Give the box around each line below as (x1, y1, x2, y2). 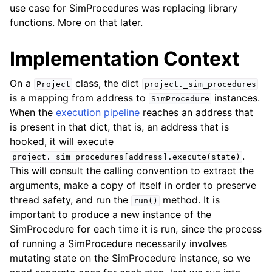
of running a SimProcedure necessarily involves (10, 237, 227, 250)
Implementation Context (10, 47, 239, 70)
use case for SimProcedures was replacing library (10, 2, 237, 14)
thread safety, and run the (10, 194, 131, 206)
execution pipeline (56, 106, 140, 118)
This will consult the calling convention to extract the (10, 165, 254, 177)
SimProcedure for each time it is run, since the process (10, 223, 262, 235)
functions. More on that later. (10, 16, 143, 29)
